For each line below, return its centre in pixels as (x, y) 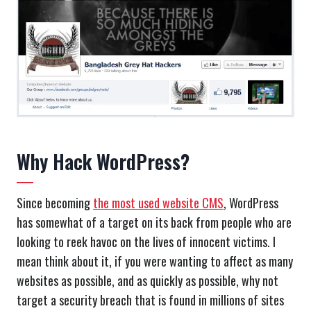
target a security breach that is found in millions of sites (150, 300)
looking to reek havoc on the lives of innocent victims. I (146, 241)
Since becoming (55, 202)
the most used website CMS (158, 202)
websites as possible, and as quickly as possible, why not (148, 280)
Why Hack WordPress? (103, 161)
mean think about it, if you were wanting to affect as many (155, 261)
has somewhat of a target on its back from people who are (154, 222)
